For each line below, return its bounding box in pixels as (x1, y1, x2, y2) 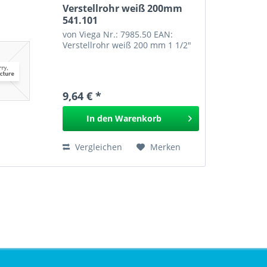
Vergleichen (73, 141, 123, 153)
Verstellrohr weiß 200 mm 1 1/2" (63, 39, 192, 51)
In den (86, 113, 113, 125)
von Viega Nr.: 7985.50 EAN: (63, 29, 173, 41)
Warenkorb (114, 113, 162, 125)
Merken (150, 141, 181, 153)
